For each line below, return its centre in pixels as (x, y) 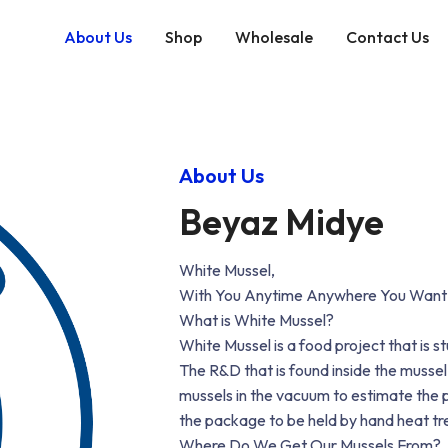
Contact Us (388, 37)
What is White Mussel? (257, 320)
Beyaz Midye (282, 221)
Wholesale (274, 37)
